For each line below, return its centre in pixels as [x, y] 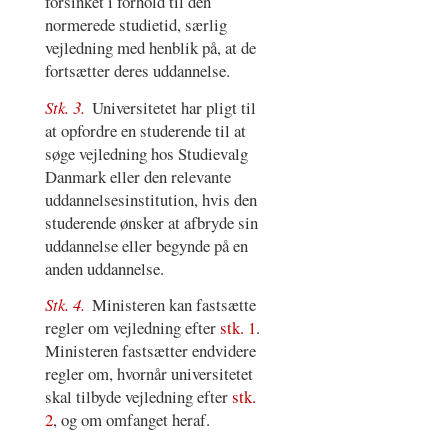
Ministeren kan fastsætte [174, 305]
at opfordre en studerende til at [145, 130]
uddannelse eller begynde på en [146, 245]
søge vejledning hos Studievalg [146, 153]
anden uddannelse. [104, 268]
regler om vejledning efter [132, 328]
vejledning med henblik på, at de [150, 48]
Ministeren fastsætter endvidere [150, 351]
